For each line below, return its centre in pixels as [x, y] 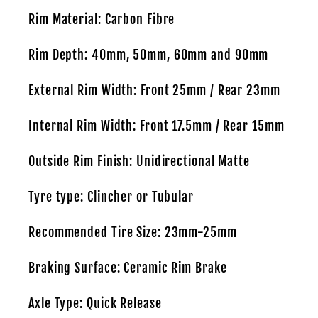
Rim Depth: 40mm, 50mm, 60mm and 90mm [149, 55]
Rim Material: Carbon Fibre [102, 19]
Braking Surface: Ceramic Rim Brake [128, 268]
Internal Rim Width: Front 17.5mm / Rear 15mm [157, 126]
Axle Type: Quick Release [95, 303]
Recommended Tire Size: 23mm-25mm [133, 232]
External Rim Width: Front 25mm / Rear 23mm [154, 90]
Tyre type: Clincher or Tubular [111, 197]
